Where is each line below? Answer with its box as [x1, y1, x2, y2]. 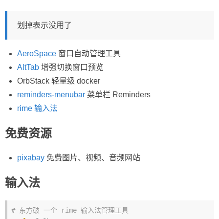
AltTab [17, 63, 39, 72]
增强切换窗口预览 [39, 63, 104, 72]
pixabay [17, 153, 44, 162]
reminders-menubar [17, 90, 85, 99]
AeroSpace [17, 49, 56, 58]
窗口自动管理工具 [56, 49, 121, 58]
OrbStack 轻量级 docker [17, 77, 100, 86]
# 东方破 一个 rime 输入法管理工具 [11, 206, 129, 214]
